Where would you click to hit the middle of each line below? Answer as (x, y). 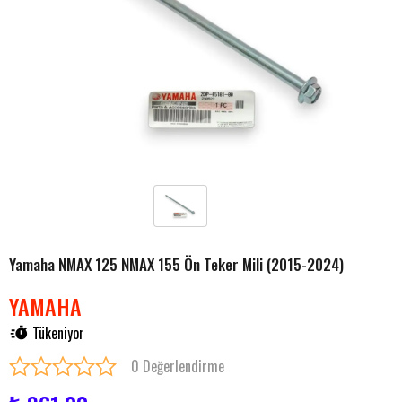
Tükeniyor (58, 333)
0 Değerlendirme (178, 366)
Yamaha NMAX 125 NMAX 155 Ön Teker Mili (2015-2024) (176, 264)
